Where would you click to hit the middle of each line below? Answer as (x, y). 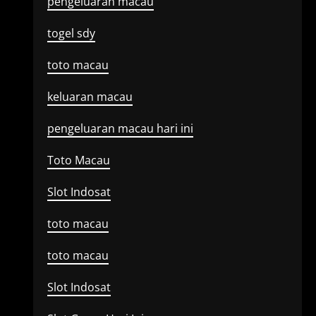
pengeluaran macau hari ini (120, 128)
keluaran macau (90, 97)
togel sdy (71, 33)
